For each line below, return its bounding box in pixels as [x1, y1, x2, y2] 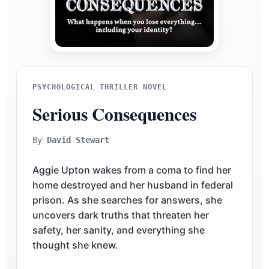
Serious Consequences [32, 100, 196, 127]
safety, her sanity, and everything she [32, 223, 205, 236]
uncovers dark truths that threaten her [32, 208, 209, 221]
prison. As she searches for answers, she [32, 193, 222, 206]
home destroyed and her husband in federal [32, 178, 233, 191]
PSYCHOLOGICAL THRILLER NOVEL [32, 82, 167, 92]
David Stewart [46, 135, 109, 145]
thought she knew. [32, 238, 118, 251]
